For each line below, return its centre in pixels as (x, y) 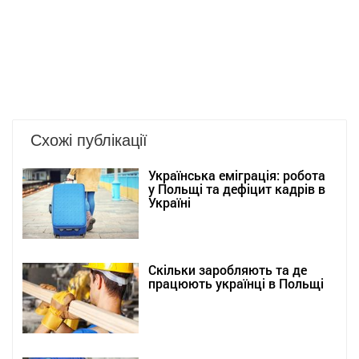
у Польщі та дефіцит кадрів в (237, 189)
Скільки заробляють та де (228, 270)
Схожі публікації (89, 139)
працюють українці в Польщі (236, 284)
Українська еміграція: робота (237, 175)
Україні (169, 203)
